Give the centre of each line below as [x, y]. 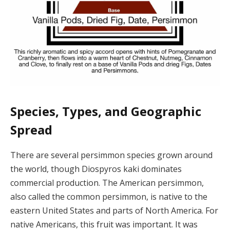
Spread [31, 129]
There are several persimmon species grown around [111, 155]
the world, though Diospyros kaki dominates [96, 169]
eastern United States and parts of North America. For [114, 210]
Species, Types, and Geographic [106, 111]
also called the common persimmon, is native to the [109, 196]
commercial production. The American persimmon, [107, 183]
